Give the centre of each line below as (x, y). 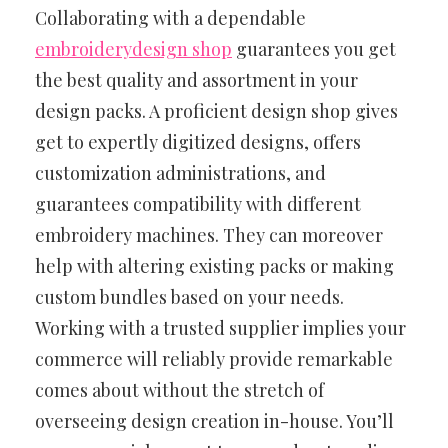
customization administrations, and (180, 172)
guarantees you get (314, 48)
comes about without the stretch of (179, 389)
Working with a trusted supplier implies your (220, 327)
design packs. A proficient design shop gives (216, 110)
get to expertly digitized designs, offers (198, 141)
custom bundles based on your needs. (189, 296)
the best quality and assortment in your (196, 79)
